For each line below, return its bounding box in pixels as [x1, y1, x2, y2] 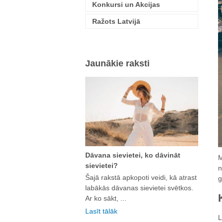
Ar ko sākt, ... [85, 194, 126, 203]
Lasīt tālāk [85, 207, 117, 216]
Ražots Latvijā [92, 17, 140, 25]
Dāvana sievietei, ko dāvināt [85, 151, 180, 160]
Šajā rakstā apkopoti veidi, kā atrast [85, 173, 197, 182]
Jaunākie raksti [85, 58, 150, 68]
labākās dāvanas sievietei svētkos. [85, 184, 193, 192]
